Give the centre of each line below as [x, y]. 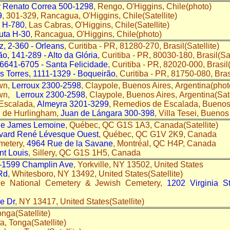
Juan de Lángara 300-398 [108, 113]
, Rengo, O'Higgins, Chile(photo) [152, 6]
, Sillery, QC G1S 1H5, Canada [88, 152]
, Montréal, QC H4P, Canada [169, 143]
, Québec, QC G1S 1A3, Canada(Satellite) [146, 125]
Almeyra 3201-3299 [73, 104]
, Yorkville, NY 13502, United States [138, 164]
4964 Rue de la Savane [70, 143]
